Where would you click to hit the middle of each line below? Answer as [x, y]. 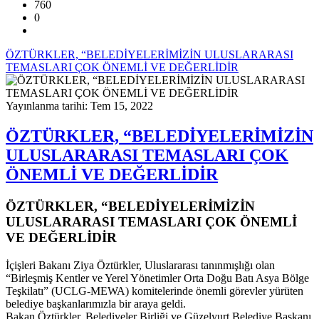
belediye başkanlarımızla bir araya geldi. [96, 303]
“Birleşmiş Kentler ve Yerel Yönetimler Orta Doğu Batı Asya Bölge [157, 278]
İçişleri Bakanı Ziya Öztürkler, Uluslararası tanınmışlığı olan [140, 265]
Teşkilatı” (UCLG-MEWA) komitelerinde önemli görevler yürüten [155, 291]
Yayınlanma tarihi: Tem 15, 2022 [79, 106]
